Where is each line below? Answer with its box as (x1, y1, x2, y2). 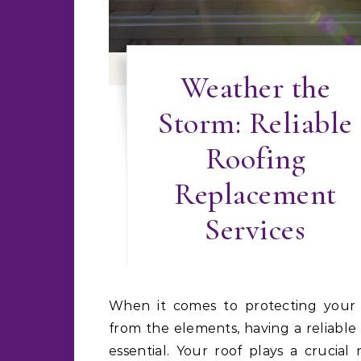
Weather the (180, 69, 330, 106)
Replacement (174, 176, 337, 213)
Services (205, 211, 306, 248)
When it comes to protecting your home (109, 298, 124, 313)
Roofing (205, 140, 305, 177)
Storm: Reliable (158, 105, 353, 142)
